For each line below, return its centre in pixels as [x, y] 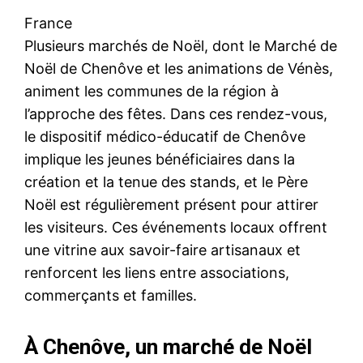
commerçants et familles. [111, 296]
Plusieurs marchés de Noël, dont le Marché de [181, 46]
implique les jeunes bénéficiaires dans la [160, 160]
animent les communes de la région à [152, 92]
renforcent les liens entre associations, [157, 273]
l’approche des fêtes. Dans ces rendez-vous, [176, 114]
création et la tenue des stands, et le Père [166, 182]
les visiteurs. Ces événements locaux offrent [176, 228]
